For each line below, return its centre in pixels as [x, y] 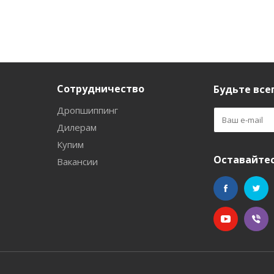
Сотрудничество [101, 89]
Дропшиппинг [87, 110]
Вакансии [77, 161]
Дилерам [77, 127]
